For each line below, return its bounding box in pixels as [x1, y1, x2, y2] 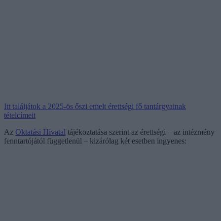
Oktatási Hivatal [15, 127, 66, 136]
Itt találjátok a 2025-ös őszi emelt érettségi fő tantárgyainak [4, 102, 186, 110]
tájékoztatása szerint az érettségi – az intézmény [66, 127, 215, 136]
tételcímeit [4, 110, 36, 119]
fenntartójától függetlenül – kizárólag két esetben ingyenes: [4, 136, 186, 145]
